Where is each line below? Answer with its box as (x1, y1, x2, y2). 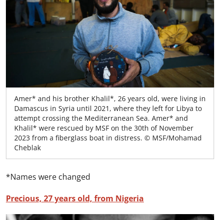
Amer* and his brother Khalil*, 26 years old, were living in (14, 93, 206, 103)
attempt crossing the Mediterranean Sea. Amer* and (14, 113, 188, 123)
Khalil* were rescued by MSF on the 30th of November (14, 123, 193, 133)
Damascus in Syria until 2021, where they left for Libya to (14, 103, 202, 113)
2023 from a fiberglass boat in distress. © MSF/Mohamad (14, 133, 202, 142)
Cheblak (14, 142, 41, 152)
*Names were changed (6, 171, 90, 182)
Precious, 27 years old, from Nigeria (6, 192, 144, 204)
